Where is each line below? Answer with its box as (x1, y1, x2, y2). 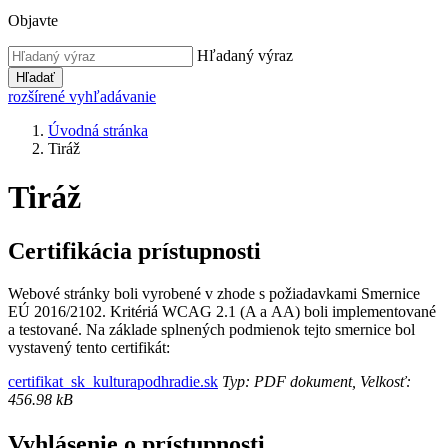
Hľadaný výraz (197, 47, 293, 64)
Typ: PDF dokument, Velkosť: (218, 372, 411, 390)
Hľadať (16, 70, 55, 85)
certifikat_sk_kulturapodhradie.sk (8, 372, 218, 390)
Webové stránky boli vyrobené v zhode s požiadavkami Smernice (8, 284, 420, 302)
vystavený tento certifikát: (8, 338, 170, 356)
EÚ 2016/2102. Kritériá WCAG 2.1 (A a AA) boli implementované (8, 302, 436, 320)
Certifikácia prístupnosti (8, 237, 261, 264)
